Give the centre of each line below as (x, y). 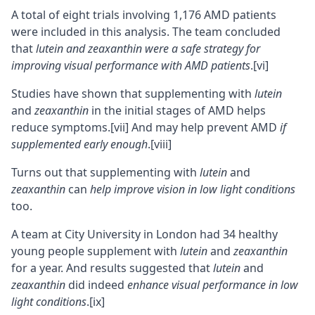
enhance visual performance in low (213, 284)
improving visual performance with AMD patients (131, 65)
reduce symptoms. (61, 127)
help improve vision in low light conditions (193, 189)
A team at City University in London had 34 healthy (144, 234)
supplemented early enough (79, 144)
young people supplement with (96, 251)
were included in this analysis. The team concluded (146, 31)
